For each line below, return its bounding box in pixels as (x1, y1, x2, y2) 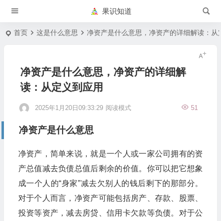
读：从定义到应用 (20, 81, 103, 93)
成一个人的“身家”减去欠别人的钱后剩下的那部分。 (18, 179, 203, 187)
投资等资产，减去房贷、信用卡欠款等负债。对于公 (18, 209, 203, 217)
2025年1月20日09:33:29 (35, 104, 103, 111)
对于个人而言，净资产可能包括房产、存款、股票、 (18, 194, 203, 202)
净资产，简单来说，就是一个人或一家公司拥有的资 (18, 149, 203, 158)
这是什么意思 (37, 29, 78, 37)
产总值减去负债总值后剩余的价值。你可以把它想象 (18, 164, 203, 173)
